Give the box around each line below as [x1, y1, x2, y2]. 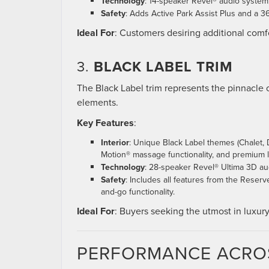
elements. [77, 95, 118, 109]
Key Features [77, 116, 134, 130]
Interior [101, 136, 129, 149]
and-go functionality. [101, 186, 175, 198]
